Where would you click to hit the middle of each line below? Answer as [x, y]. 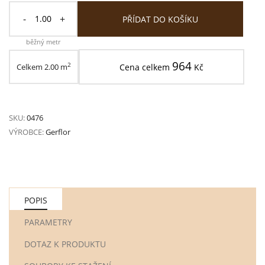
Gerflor [58, 132]
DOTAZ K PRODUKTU [65, 244]
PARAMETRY [48, 222]
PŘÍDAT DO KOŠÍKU [160, 20]
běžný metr [43, 41]
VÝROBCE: [26, 132]
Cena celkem [146, 67]
